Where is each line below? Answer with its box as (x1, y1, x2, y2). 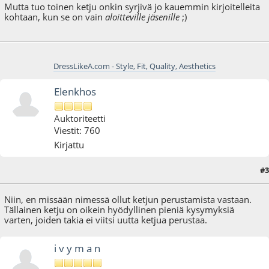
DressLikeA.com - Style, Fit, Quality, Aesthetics (53, 61, 216, 72)
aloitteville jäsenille (105, 11, 180, 23)
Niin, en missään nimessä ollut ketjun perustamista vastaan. (4, 193, 252, 206)
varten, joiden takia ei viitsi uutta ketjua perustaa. (4, 214, 208, 226)
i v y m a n (54, 241, 101, 256)
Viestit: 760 (54, 124, 101, 137)
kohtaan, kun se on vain (4, 11, 106, 23)
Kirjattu (54, 139, 85, 151)
